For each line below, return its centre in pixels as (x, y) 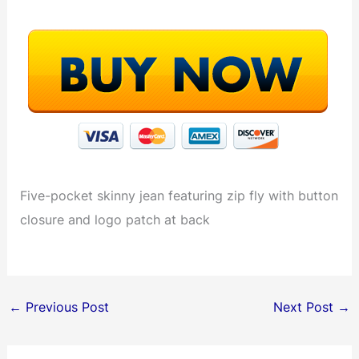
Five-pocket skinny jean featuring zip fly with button (179, 196)
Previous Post (65, 307)
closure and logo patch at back (115, 220)
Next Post (306, 307)
